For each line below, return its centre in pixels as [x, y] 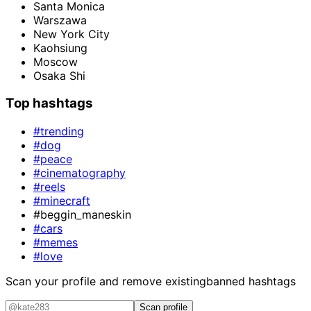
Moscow [56, 61]
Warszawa [60, 20]
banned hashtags [251, 281]
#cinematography [79, 173]
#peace [53, 159]
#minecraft [62, 200]
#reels [49, 186]
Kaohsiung [60, 48]
